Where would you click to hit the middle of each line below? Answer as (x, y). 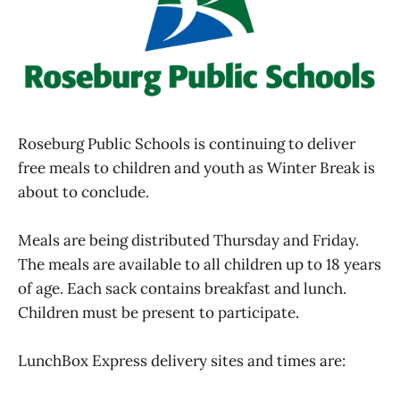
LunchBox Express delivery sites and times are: (182, 361)
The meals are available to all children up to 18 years (200, 264)
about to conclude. (83, 192)
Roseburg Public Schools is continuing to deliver (187, 143)
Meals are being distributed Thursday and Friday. (188, 240)
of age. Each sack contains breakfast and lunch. (182, 288)
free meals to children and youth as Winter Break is (196, 167)
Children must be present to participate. (158, 312)
